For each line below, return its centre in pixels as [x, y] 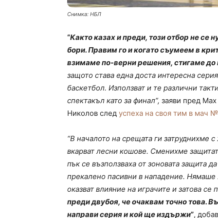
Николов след [93, 113]
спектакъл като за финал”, [113, 101]
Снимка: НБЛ [84, 14]
